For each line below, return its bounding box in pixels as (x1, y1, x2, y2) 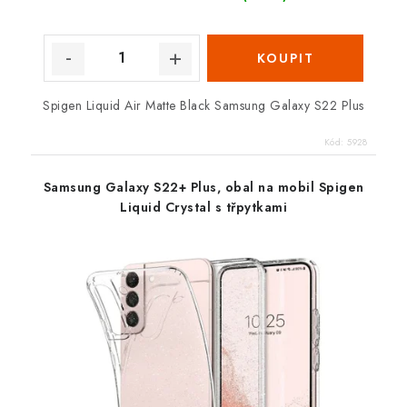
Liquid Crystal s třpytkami (120, 197, 287, 216)
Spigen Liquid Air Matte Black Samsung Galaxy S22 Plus (43, 95, 364, 114)
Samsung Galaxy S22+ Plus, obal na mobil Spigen (43, 177, 364, 196)
